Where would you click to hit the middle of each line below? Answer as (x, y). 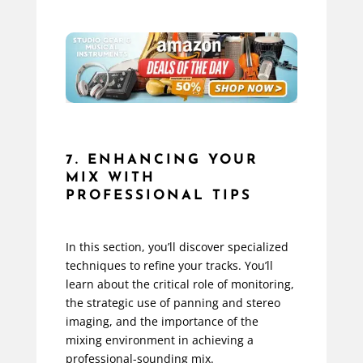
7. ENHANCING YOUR (162, 160)
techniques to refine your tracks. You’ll (169, 266)
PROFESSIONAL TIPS (158, 196)
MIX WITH (110, 178)
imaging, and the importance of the (162, 322)
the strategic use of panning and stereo (173, 303)
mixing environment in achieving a (159, 340)
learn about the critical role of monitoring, (179, 284)
